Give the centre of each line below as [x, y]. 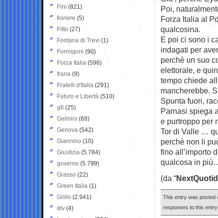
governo [68, 163]
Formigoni [70, 51]
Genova [67, 130]
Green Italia [72, 186]
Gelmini [67, 118]
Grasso [66, 174]
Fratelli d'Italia [75, 85]
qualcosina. [181, 29]
